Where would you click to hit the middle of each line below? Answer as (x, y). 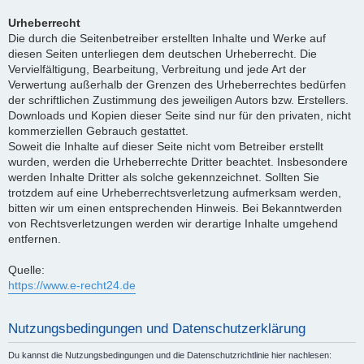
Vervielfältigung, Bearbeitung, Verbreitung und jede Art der (157, 69)
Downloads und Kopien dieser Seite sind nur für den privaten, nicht (180, 115)
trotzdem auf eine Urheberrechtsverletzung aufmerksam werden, (175, 193)
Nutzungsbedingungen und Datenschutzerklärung (157, 328)
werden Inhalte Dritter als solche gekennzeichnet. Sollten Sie (164, 177)
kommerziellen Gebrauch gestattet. (98, 131)
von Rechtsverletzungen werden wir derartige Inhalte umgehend (173, 223)
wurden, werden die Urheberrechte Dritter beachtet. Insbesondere (178, 162)
